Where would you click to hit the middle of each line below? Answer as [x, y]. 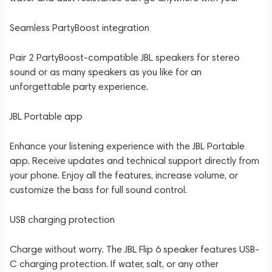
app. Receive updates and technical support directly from [134, 161]
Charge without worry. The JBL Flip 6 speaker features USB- [134, 249]
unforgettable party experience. [79, 87]
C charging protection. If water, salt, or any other [114, 264]
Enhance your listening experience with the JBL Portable [127, 146]
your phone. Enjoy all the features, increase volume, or [124, 175]
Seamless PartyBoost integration [80, 28]
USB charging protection [62, 219]
